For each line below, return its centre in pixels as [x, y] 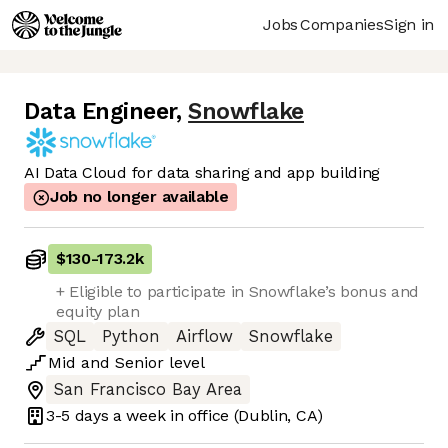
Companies [342, 24]
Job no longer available [139, 197]
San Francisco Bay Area [148, 390]
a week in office [169, 415]
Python [131, 337]
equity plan [98, 312]
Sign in [409, 24]
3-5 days [77, 415]
